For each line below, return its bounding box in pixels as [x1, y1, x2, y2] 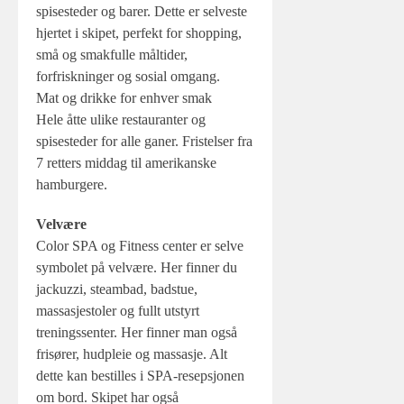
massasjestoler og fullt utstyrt [36, 303, 199, 318]
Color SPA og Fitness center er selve [36, 238, 243, 253]
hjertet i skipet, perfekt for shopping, [36, 25, 242, 41]
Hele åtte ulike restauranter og [36, 112, 206, 127]
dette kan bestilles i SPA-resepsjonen [36, 368, 244, 383]
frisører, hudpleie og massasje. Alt [36, 346, 227, 362]
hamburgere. [36, 177, 107, 192]
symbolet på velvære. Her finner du [36, 260, 237, 275]
